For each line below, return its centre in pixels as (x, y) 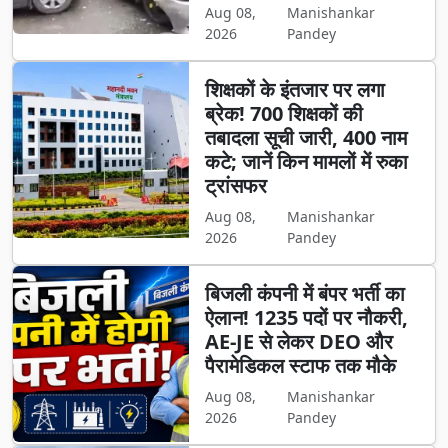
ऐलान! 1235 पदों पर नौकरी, (306, 318)
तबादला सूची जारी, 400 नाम (305, 138)
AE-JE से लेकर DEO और (298, 342)
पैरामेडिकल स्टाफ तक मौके (300, 366)
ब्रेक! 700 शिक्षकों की (283, 114)
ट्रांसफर (235, 186)
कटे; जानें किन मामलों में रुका (306, 162)
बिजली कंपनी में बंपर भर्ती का (304, 294)
